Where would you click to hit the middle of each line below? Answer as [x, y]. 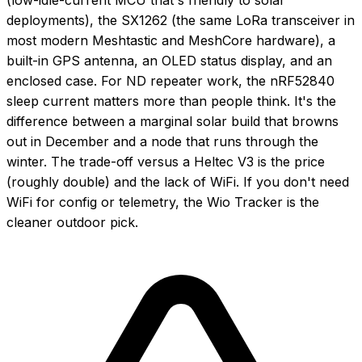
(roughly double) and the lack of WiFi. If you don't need [178, 181]
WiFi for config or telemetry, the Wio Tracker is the [163, 202]
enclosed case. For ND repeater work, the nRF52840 [170, 80]
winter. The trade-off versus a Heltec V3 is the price [166, 161]
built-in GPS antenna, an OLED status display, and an [169, 60]
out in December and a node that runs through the [162, 141]
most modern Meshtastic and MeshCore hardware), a [171, 40]
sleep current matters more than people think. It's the [171, 101]
